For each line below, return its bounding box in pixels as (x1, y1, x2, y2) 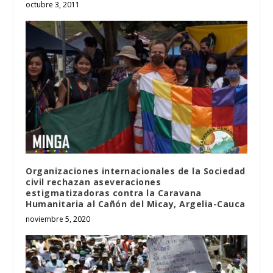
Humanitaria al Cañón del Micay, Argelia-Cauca (26, 198, 246, 210)
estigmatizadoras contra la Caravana (26, 187, 202, 199)
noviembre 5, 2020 (26, 214, 91, 225)
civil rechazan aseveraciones (26, 176, 161, 188)
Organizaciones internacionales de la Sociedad (26, 165, 246, 177)
